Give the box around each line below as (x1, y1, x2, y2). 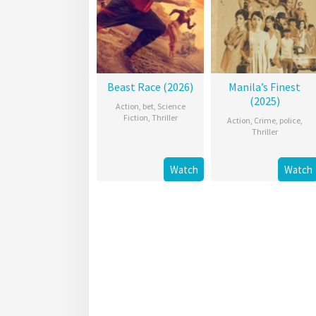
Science (157, 101, 186, 112)
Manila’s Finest (229, 80, 300, 95)
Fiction (123, 112, 148, 123)
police (279, 115, 300, 126)
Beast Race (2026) (107, 80, 193, 95)
